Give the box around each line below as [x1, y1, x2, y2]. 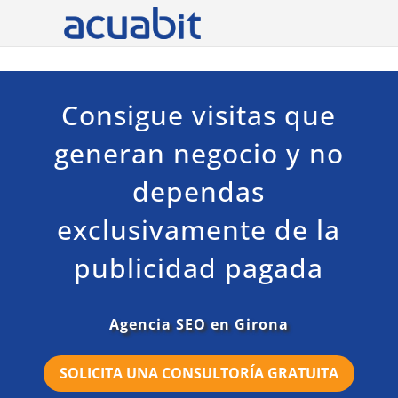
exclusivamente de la [57, 211, 341, 248]
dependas [132, 173, 266, 210]
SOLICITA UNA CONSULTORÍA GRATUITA [59, 362, 338, 383]
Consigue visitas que [61, 97, 337, 133]
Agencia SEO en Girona [108, 314, 289, 334]
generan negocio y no [53, 135, 344, 171]
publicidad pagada [74, 250, 324, 286]
